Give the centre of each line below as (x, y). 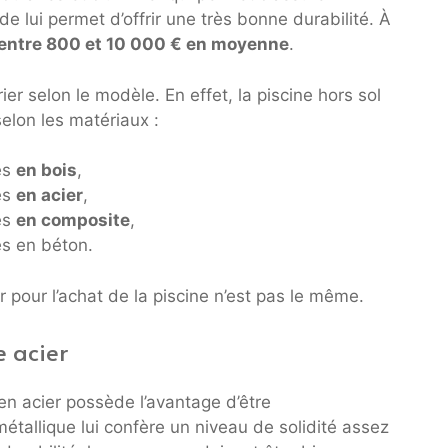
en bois (46, 170)
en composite (73, 220)
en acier (49, 195)
